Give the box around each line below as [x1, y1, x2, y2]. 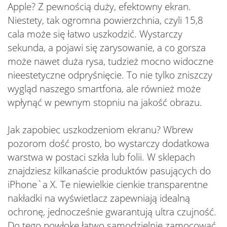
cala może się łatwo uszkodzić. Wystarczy [8, 27, 182, 41]
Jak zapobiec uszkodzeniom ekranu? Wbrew [8, 123, 193, 136]
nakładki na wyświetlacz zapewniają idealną [8, 192, 190, 205]
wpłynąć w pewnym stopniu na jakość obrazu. [8, 96, 202, 109]
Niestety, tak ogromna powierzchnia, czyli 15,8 [8, 14, 203, 27]
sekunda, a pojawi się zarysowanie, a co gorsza [8, 41, 206, 54]
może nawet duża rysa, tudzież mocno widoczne [8, 55, 213, 68]
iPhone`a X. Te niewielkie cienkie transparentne [8, 178, 208, 191]
